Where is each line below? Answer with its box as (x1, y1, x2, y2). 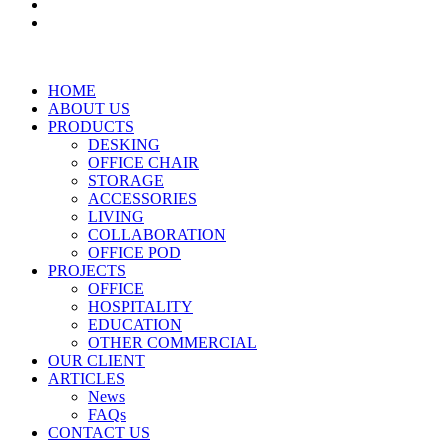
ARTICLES (48, 370, 125, 387)
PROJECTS (48, 262, 126, 279)
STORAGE (88, 172, 164, 189)
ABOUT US (48, 100, 130, 117)
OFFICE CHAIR (88, 154, 199, 171)
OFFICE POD (88, 244, 181, 261)
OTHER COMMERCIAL (88, 334, 257, 351)
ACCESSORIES (88, 190, 197, 207)
